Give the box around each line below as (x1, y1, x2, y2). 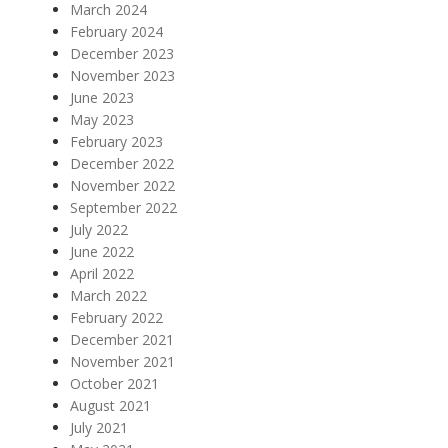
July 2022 (70, 220, 128, 239)
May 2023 (70, 110, 134, 129)
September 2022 (70, 198, 177, 217)
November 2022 (70, 176, 175, 195)
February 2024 (70, 22, 163, 41)
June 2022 (70, 242, 134, 261)
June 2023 (70, 88, 134, 107)
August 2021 (70, 396, 151, 415)
